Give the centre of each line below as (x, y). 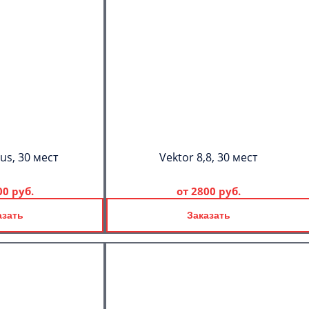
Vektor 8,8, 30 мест (208, 157)
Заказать (208, 215)
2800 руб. (216, 191)
